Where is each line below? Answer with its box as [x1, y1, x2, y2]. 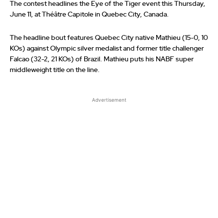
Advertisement [91, 97, 127, 103]
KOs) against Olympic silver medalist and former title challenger [10, 45, 204, 53]
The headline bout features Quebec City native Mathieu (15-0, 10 [10, 35, 208, 42]
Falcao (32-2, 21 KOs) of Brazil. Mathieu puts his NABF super [10, 56, 194, 63]
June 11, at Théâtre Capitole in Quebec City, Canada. [10, 11, 169, 18]
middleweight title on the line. [10, 67, 100, 74]
